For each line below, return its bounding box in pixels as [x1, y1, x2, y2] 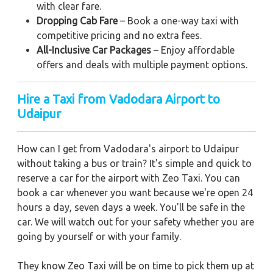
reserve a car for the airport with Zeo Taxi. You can [17, 172, 240, 184]
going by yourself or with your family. [17, 231, 181, 243]
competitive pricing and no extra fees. [37, 30, 202, 41]
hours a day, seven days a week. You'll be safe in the [17, 202, 245, 213]
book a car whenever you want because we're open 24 [17, 187, 253, 199]
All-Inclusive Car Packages [37, 44, 151, 56]
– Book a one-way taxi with [118, 15, 239, 27]
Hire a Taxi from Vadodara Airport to [17, 92, 220, 107]
